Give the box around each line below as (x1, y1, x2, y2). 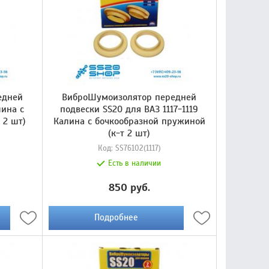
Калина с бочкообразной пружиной (53, 115, 205, 127)
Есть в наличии (108, 158, 162, 168)
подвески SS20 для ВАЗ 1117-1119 (60, 103, 199, 115)
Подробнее (94, 212, 138, 223)
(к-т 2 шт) (108, 127, 151, 139)
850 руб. (108, 180, 150, 194)
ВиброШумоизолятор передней (62, 91, 197, 103)
